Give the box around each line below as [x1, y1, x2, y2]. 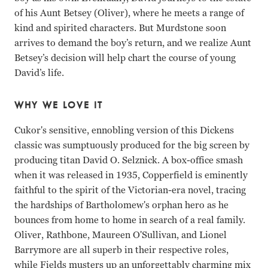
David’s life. [14, 66, 64, 80]
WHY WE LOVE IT [14, 99, 103, 112]
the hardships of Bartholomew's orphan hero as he [14, 199, 229, 212]
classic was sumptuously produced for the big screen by [14, 139, 249, 152]
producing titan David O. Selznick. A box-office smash [14, 154, 243, 167]
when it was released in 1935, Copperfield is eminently [14, 169, 248, 182]
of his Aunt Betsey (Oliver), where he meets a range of [14, 7, 244, 20]
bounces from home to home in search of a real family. [14, 214, 245, 227]
